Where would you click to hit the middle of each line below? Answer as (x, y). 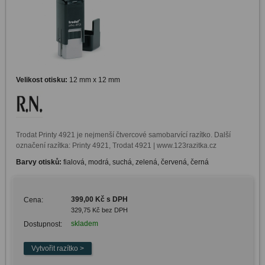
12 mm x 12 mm (93, 80)
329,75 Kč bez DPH (99, 210)
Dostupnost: (43, 224)
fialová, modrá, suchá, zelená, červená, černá (136, 162)
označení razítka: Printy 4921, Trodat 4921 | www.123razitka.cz (116, 146)
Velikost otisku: (41, 80)
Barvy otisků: (39, 162)
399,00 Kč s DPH (99, 200)
